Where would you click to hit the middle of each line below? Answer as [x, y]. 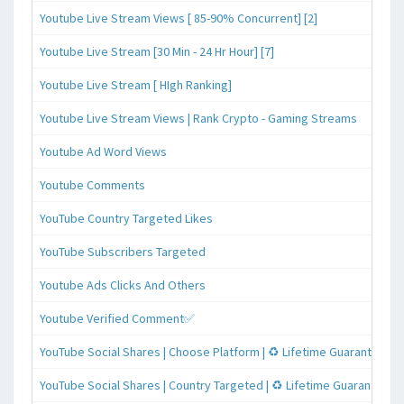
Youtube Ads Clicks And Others [123, 285]
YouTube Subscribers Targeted [123, 251]
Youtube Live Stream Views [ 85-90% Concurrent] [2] [179, 18]
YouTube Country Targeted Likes [126, 218]
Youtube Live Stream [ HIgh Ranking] [136, 84]
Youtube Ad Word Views [103, 151]
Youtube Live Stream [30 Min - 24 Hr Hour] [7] [157, 51]
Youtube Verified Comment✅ [117, 318]
